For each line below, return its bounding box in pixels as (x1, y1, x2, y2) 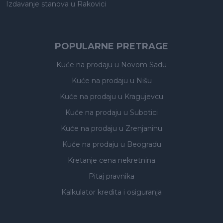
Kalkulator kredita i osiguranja (61, 188, 162, 197)
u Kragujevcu (118, 92, 163, 101)
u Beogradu (120, 140, 161, 149)
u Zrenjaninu (119, 124, 162, 133)
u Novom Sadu (114, 60, 167, 69)
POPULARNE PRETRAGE (55, 41, 168, 52)
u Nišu (129, 76, 152, 85)
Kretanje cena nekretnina (68, 156, 155, 165)
